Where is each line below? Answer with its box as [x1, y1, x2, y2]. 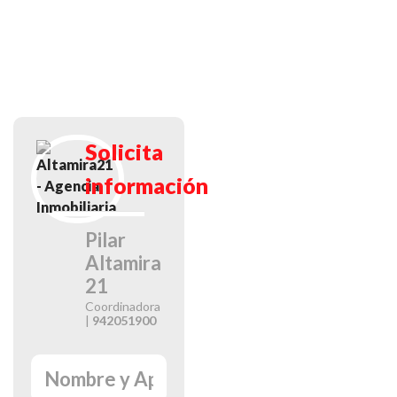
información [85, 171, 209, 198]
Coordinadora [85, 298, 161, 314]
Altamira [85, 250, 162, 275]
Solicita [85, 137, 164, 165]
